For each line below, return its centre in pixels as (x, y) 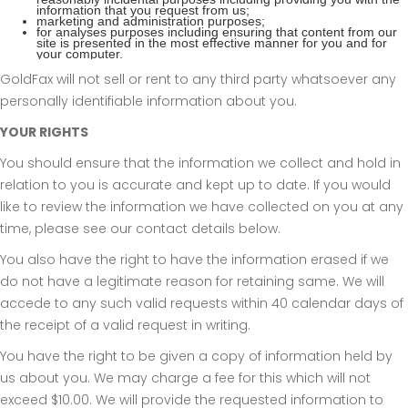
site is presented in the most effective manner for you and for (212, 43)
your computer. (80, 54)
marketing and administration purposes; (151, 21)
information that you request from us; (143, 10)
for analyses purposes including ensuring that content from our (217, 32)
